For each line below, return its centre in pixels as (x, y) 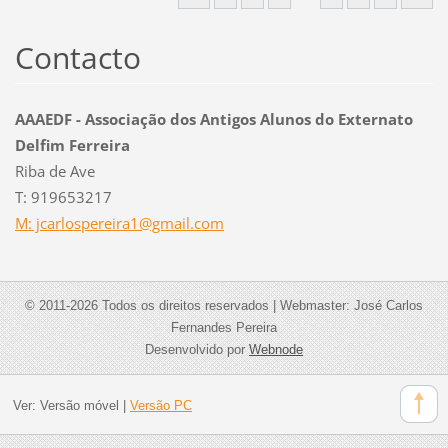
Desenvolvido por (197, 350)
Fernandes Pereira (224, 328)
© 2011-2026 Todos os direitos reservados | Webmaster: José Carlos (224, 306)
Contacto (77, 58)
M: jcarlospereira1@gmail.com (119, 223)
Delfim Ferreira (72, 145)
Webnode (276, 350)
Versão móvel (79, 405)
